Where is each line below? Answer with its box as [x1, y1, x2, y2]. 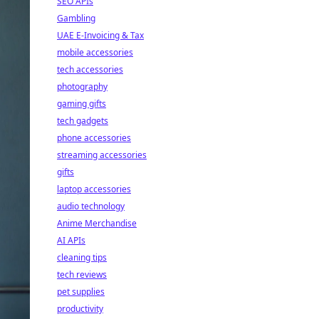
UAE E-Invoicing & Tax [57, 29, 144, 41]
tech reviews [57, 268, 107, 281]
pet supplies [57, 286, 105, 298]
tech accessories [57, 63, 123, 75]
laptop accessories [57, 183, 131, 195]
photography [57, 80, 108, 93]
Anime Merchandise [57, 217, 137, 229]
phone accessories [57, 132, 131, 144]
